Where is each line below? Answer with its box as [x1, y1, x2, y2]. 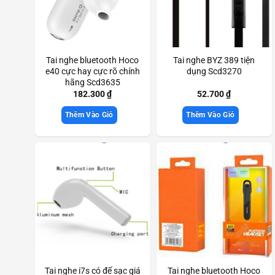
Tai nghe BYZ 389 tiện [173, 55, 255, 66]
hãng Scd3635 [64, 77, 120, 88]
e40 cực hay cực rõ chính [45, 66, 140, 77]
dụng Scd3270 [186, 66, 242, 77]
